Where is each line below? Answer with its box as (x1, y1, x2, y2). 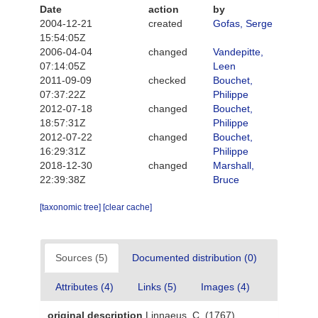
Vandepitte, (213, 46, 263, 57)
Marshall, (213, 160, 254, 171)
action (148, 4, 179, 15)
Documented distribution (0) (132, 252, 257, 263)
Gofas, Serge (213, 18, 273, 29)
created (148, 18, 182, 29)
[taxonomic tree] (40, 202, 103, 212)
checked (148, 75, 186, 86)
